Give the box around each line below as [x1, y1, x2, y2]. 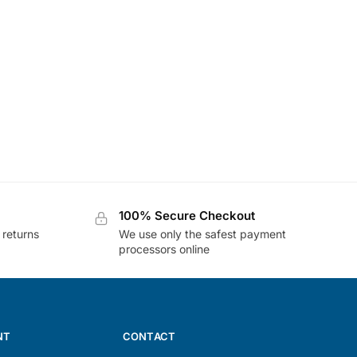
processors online [118, 241, 210, 256]
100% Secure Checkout [118, 208, 255, 224]
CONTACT [122, 330, 176, 343]
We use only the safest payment [118, 226, 286, 241]
